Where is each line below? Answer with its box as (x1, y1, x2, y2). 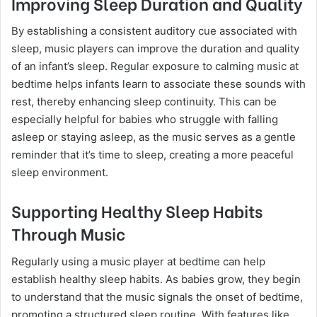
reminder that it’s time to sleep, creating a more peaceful (11, 148, 294, 161)
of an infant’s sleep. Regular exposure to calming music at (11, 59, 299, 73)
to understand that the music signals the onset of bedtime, (11, 289, 303, 304)
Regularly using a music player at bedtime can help (11, 254, 265, 268)
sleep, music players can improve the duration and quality (11, 42, 299, 55)
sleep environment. (11, 166, 108, 179)
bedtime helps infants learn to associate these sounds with (11, 77, 306, 91)
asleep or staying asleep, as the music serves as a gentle (11, 130, 296, 144)
